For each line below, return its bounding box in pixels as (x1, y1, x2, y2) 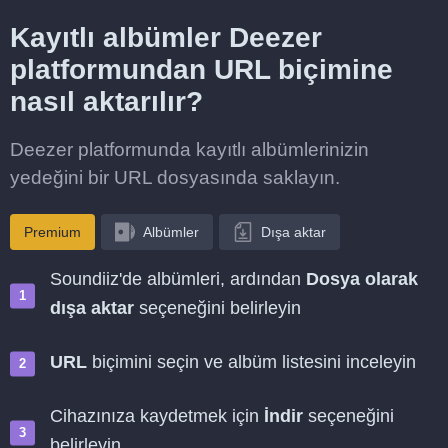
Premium (24, 224, 81, 240)
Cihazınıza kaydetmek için (50, 406, 264, 426)
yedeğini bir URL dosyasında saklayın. (10, 167, 340, 188)
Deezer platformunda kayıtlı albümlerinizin (10, 139, 369, 160)
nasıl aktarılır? (10, 86, 203, 117)
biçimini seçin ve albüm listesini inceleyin (87, 352, 416, 372)
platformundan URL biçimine (10, 54, 393, 85)
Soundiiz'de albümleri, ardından (50, 269, 306, 289)
